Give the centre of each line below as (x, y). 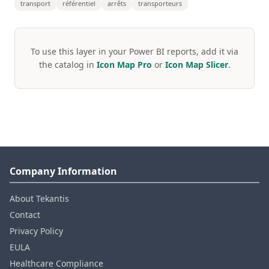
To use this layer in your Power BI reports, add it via (134, 51)
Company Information (63, 171)
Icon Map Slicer (196, 65)
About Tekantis (39, 198)
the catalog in (68, 65)
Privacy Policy (36, 231)
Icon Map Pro (124, 65)
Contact (25, 215)
